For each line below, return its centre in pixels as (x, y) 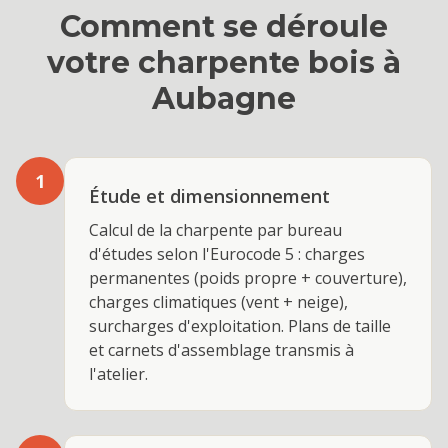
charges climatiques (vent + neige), (218, 302)
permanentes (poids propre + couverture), (248, 278)
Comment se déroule (224, 26)
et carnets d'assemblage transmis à (221, 350)
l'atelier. (118, 374)
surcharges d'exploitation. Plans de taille (240, 326)
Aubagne (224, 98)
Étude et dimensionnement (209, 196)
